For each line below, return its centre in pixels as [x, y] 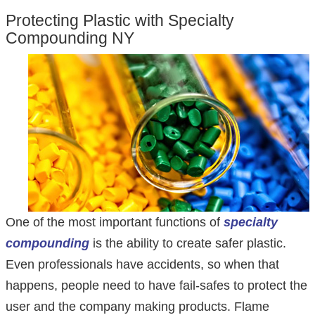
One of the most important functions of [115, 223]
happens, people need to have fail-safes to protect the [156, 286]
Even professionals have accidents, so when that [142, 265]
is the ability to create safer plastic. [188, 244]
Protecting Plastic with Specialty [120, 21]
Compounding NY [70, 38]
